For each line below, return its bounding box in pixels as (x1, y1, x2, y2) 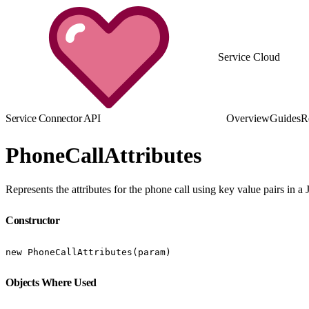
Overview (226, 112, 270, 124)
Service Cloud (218, 51, 280, 63)
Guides (270, 112, 301, 124)
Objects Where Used (6, 276, 99, 288)
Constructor (6, 214, 63, 226)
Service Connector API (6, 112, 101, 124)
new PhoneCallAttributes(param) (6, 246, 171, 257)
